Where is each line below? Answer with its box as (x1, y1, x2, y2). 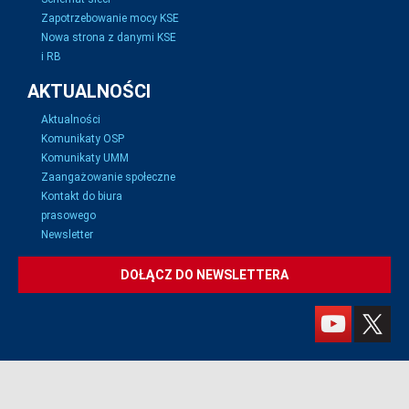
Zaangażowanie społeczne (41, 171, 175, 184)
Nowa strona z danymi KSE (41, 31, 176, 45)
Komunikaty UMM (41, 152, 129, 165)
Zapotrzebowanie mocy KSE (41, 12, 179, 26)
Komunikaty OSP (41, 132, 124, 146)
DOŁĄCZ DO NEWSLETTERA (121, 267, 288, 283)
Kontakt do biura (41, 190, 122, 204)
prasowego (41, 209, 96, 223)
